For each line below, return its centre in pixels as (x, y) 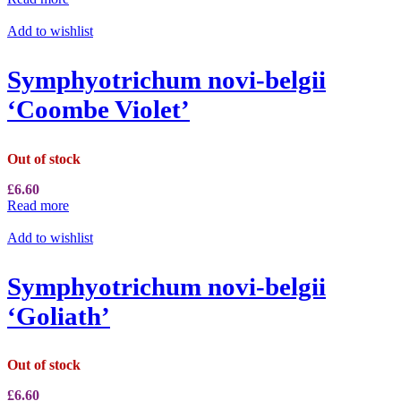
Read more (38, 205)
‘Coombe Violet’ (98, 110)
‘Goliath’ (59, 316)
